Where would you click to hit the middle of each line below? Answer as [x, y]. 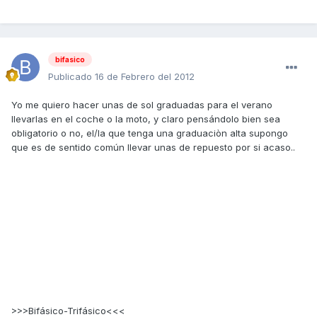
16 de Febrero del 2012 [145, 76]
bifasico [70, 59]
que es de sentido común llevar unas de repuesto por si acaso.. [153, 147]
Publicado [71, 76]
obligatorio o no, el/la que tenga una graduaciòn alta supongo [150, 133]
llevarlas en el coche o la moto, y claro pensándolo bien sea [146, 119]
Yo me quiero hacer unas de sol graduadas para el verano [142, 104]
